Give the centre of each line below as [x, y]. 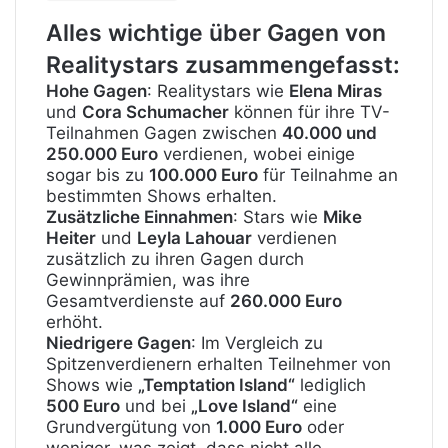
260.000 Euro [286, 300]
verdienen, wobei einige [256, 153]
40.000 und [329, 132]
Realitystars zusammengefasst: [223, 64]
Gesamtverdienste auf [138, 300]
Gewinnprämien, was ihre [148, 279]
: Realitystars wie [218, 90]
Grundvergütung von [131, 426]
